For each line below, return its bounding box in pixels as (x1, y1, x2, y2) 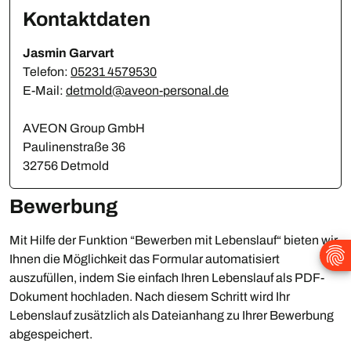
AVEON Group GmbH (23, 121, 145, 136)
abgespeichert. (9, 327, 92, 342)
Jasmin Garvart (23, 46, 114, 60)
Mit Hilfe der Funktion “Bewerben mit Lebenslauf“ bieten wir (9, 233, 338, 248)
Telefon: (23, 65, 71, 79)
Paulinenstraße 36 (23, 140, 125, 154)
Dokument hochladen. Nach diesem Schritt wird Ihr (9, 290, 290, 304)
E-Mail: (23, 84, 66, 98)
